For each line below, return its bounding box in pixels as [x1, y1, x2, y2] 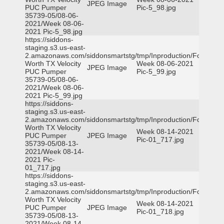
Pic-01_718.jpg [136, 207, 184, 215]
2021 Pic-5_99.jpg [25, 91, 82, 99]
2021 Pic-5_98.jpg [25, 27, 82, 35]
